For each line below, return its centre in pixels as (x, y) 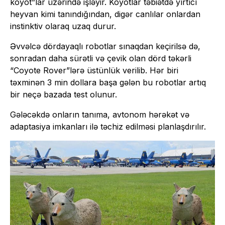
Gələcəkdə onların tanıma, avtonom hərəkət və (100, 114)
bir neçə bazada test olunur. (64, 94)
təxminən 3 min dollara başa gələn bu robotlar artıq (108, 82)
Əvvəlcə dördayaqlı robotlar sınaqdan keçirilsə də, (105, 46)
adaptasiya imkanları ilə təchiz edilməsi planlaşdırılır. (108, 126)
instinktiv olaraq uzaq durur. (63, 26)
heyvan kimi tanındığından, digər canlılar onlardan (105, 14)
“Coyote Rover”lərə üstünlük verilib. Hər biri (94, 70)
